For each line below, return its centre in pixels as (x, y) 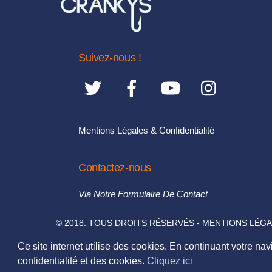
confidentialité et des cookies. (82, 260)
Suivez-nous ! (110, 57)
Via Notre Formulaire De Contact (143, 194)
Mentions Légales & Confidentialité (147, 130)
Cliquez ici (169, 260)
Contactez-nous (115, 167)
